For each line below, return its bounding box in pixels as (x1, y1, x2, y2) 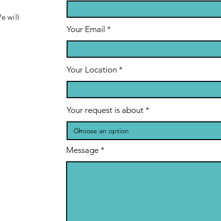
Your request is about (67, 105, 144, 115)
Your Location (67, 65, 117, 74)
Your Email (67, 24, 105, 34)
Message (66, 145, 99, 155)
